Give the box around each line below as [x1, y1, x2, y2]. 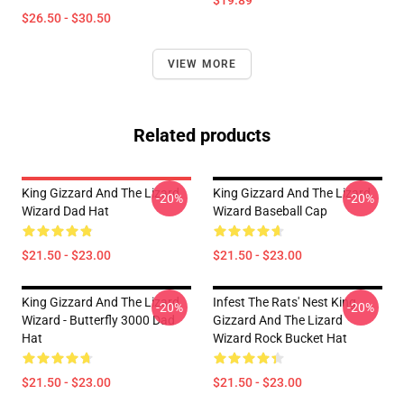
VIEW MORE [167, 58, 237, 70]
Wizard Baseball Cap [213, 204, 327, 218]
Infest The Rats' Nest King [213, 295, 356, 309]
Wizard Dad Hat [22, 204, 109, 218]
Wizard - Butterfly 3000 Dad [22, 313, 175, 327]
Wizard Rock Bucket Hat [213, 331, 347, 345]
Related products [133, 124, 271, 146]
